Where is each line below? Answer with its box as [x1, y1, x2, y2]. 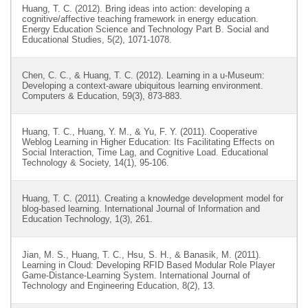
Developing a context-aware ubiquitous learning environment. [22, 80, 263, 91]
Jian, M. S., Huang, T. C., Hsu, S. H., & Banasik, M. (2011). [22, 250, 261, 260]
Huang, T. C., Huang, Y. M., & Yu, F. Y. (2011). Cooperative [22, 126, 257, 137]
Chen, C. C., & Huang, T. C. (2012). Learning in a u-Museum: [22, 70, 265, 80]
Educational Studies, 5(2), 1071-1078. [22, 34, 172, 45]
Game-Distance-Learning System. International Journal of [22, 270, 250, 280]
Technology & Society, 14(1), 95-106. [22, 157, 169, 168]
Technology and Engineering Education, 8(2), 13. [22, 280, 215, 291]
